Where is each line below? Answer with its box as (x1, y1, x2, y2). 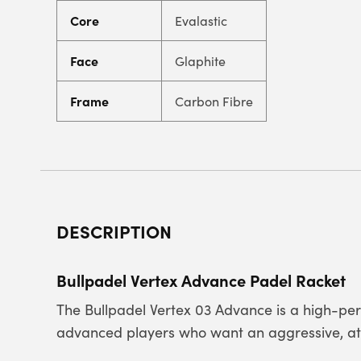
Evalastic (175, 12, 227, 29)
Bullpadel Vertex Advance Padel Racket (56, 269, 346, 291)
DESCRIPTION (56, 218, 172, 243)
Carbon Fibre (175, 93, 253, 110)
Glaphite (175, 52, 226, 69)
